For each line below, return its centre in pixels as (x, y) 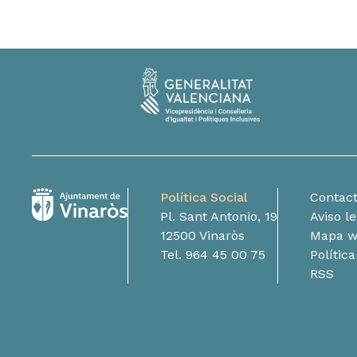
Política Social (204, 197)
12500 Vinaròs (203, 235)
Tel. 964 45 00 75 (213, 254)
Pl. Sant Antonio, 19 (219, 216)
